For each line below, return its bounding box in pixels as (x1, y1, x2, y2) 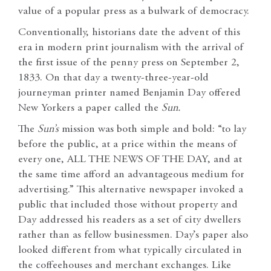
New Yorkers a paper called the (18, 103, 162, 114)
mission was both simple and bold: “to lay (59, 124, 246, 135)
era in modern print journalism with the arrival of (18, 42, 243, 54)
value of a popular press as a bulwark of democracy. (18, 6, 249, 18)
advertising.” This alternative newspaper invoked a (18, 184, 243, 196)
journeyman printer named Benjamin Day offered (18, 88, 241, 99)
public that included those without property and (18, 200, 238, 211)
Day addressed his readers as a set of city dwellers (18, 215, 241, 226)
